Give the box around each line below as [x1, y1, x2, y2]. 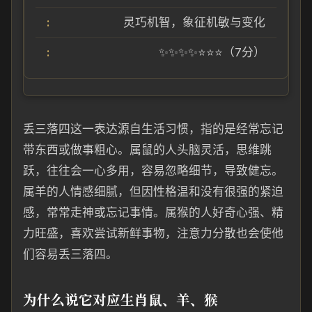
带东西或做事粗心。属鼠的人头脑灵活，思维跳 [23, 143, 272, 157]
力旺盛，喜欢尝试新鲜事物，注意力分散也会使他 [23, 226, 283, 240]
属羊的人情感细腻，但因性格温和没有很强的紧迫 [23, 185, 283, 198]
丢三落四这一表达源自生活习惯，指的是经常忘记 [23, 122, 283, 136]
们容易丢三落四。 [23, 247, 118, 261]
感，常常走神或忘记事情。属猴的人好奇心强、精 [23, 205, 283, 219]
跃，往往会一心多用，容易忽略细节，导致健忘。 [23, 164, 283, 178]
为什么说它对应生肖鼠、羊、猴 [23, 289, 218, 309]
